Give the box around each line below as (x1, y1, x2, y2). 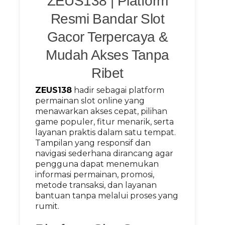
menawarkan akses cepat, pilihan (35, 106, 167, 116)
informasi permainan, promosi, (35, 170, 154, 179)
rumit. (35, 201, 59, 211)
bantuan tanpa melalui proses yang (35, 191, 178, 200)
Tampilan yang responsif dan (35, 138, 151, 148)
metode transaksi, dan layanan (35, 180, 157, 190)
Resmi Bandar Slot (50, 11, 165, 27)
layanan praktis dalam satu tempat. (35, 128, 176, 137)
